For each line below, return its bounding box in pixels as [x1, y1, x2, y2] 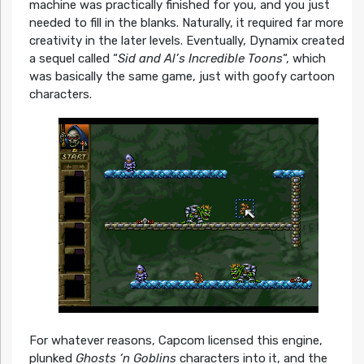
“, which [282, 51, 326, 67]
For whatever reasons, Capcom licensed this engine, [28, 332, 323, 348]
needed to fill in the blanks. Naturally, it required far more [28, 15, 344, 31]
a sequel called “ [28, 51, 118, 67]
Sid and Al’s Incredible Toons [117, 51, 283, 67]
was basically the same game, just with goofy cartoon [28, 69, 335, 84]
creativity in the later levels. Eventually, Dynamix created [28, 33, 344, 49]
